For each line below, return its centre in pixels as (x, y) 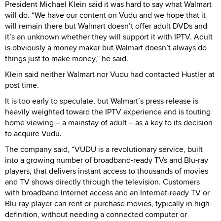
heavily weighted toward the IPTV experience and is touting (108, 111)
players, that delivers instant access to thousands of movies (107, 171)
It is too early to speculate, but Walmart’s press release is (102, 101)
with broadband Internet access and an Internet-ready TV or (107, 192)
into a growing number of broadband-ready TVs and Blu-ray (107, 160)
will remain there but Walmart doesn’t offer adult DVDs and (106, 26)
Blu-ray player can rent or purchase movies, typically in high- (109, 203)
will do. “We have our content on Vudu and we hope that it (105, 15)
